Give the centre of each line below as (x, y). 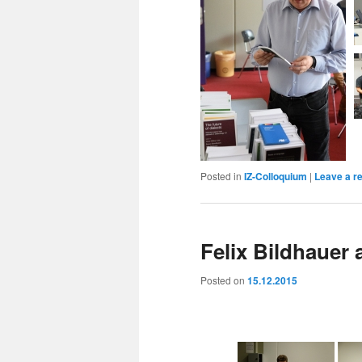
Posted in (221, 175)
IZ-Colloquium (276, 176)
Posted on (224, 280)
